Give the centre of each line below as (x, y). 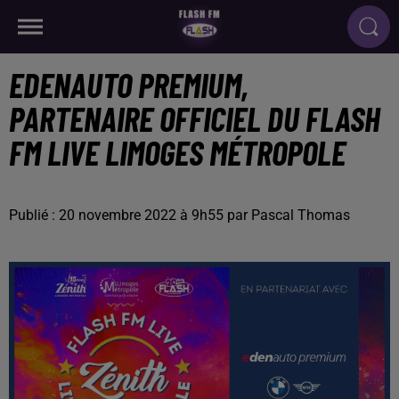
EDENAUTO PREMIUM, (129, 85)
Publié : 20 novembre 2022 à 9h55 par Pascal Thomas (179, 215)
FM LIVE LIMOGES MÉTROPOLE (177, 152)
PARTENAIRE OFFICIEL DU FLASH (195, 118)
